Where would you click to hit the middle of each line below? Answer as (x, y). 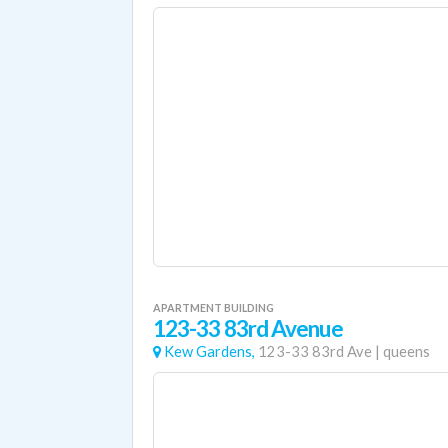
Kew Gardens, (209, 351)
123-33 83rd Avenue (248, 328)
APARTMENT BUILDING (213, 307)
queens (406, 351)
